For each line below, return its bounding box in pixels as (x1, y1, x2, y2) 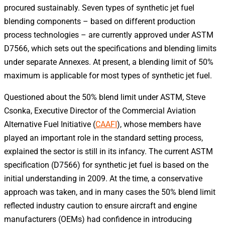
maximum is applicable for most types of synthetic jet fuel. (4, 70, 212, 80)
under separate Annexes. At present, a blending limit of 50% (4, 57, 213, 67)
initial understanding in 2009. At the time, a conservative (4, 173, 202, 183)
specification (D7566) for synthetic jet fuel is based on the (4, 160, 208, 170)
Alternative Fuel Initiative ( (4, 119, 95, 129)
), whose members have (117, 119, 201, 129)
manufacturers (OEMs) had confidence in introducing (4, 214, 192, 224)
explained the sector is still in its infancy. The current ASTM (4, 146, 213, 156)
